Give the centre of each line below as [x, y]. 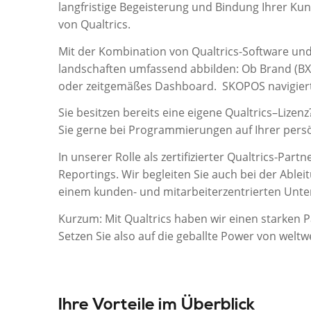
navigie [286, 86]
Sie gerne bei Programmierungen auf [155, 130]
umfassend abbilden [181, 68]
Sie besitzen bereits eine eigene [141, 113]
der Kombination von [134, 51]
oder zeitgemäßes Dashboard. [138, 86]
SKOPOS [245, 86]
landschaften [92, 68]
